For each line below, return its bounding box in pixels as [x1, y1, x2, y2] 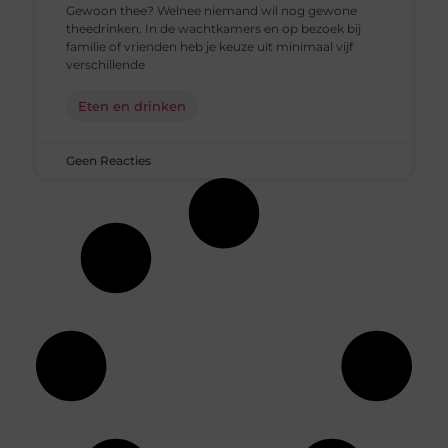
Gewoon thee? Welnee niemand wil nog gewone [65, 2, 357, 18]
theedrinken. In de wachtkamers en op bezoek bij [65, 20, 361, 36]
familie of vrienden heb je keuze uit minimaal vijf [65, 38, 353, 54]
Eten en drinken [77, 97, 186, 114]
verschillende [65, 56, 145, 72]
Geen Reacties [65, 152, 151, 168]
